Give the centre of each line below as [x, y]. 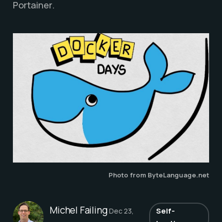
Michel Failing [79, 210]
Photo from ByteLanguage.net [159, 175]
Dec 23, [122, 211]
